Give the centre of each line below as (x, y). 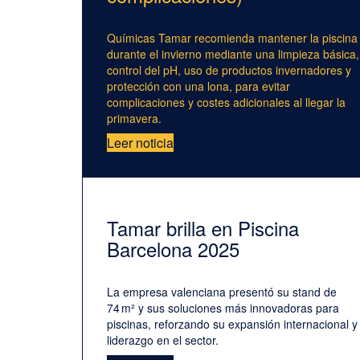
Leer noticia (140, 143)
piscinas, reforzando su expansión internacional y (232, 324)
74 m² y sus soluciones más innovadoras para (223, 308)
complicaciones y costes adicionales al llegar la (226, 102)
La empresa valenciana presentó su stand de (222, 292)
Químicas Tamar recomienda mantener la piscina (232, 38)
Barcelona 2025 (173, 249)
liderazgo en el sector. (163, 340)
